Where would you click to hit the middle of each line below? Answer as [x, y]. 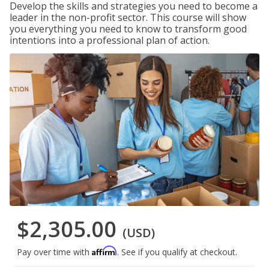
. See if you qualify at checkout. [177, 252]
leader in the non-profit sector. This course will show [128, 17]
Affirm [104, 251]
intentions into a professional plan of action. [110, 40]
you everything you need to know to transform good [128, 29]
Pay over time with [54, 252]
